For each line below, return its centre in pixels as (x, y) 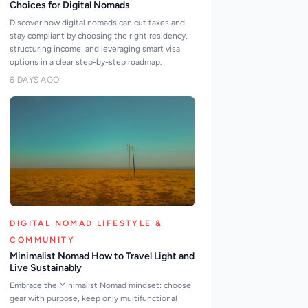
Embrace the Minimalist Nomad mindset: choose (101, 285)
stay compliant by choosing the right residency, (99, 36)
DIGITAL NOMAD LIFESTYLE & (86, 223)
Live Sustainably (46, 268)
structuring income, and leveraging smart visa (95, 49)
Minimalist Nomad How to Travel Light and (102, 256)
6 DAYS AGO (35, 80)
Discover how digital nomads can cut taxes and (98, 23)
